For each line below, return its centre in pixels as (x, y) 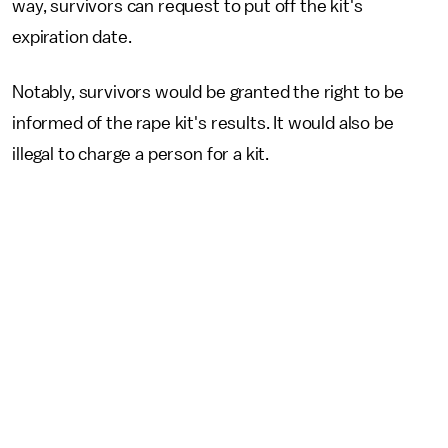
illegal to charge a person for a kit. (141, 153)
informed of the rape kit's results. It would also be (203, 122)
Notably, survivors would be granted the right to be (208, 91)
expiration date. (74, 36)
